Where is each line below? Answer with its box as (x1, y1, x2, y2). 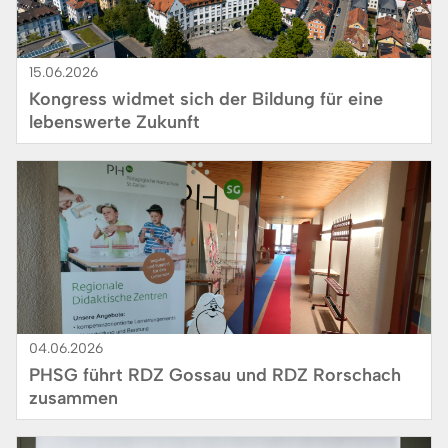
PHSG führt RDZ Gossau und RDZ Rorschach (29, 364, 401, 387)
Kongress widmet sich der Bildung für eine (29, 88, 383, 111)
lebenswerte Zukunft (29, 111, 200, 134)
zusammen (29, 387, 118, 410)
